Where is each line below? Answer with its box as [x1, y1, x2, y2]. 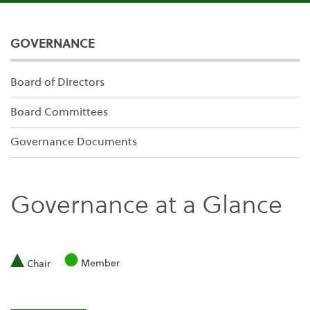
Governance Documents [10, 136, 137, 148]
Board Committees [10, 107, 108, 118]
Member [81, 258, 120, 268]
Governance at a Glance [10, 194, 282, 219]
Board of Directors [10, 77, 104, 89]
